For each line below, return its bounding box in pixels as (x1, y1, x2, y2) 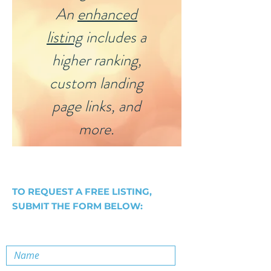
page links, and (52, 95, 141, 117)
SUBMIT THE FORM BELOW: (12, 200, 143, 212)
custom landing (50, 72, 143, 94)
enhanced (77, 3, 137, 25)
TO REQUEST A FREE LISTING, (12, 186, 152, 197)
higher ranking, (51, 49, 142, 71)
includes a (82, 26, 146, 48)
